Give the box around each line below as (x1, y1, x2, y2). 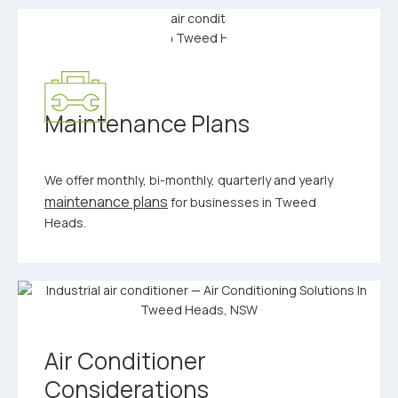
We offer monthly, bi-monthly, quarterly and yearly (44, 171, 333, 188)
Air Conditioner (44, 345, 206, 377)
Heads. (44, 213, 86, 231)
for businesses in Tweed (168, 193, 316, 211)
